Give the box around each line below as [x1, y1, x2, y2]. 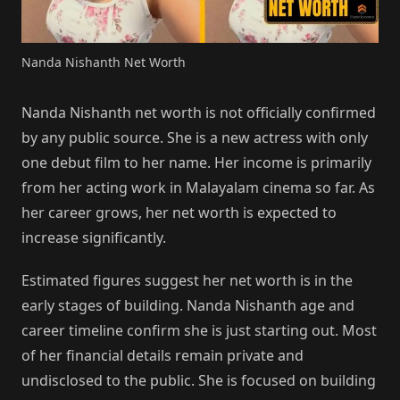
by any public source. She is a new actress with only [21, 127, 368, 147]
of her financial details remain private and [21, 345, 304, 365]
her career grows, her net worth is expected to [21, 202, 337, 222]
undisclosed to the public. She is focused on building [21, 370, 376, 390]
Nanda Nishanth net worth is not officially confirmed [21, 102, 376, 122]
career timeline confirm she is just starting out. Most [21, 320, 377, 340]
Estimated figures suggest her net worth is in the [21, 270, 353, 290]
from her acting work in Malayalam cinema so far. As [21, 177, 375, 197]
